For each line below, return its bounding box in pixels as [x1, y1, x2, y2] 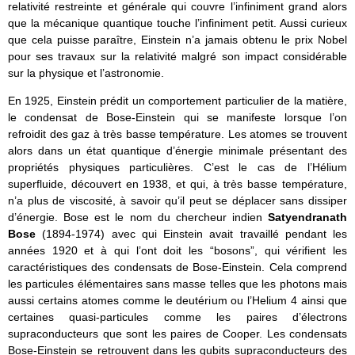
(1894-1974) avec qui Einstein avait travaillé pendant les [42, 227, 347, 241]
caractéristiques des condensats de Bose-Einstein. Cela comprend [8, 261, 347, 274]
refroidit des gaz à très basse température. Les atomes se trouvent [8, 128, 347, 141]
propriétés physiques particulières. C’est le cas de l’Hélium [8, 161, 347, 174]
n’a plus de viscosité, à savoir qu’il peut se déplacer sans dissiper [8, 194, 347, 208]
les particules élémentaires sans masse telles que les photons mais [8, 277, 347, 291]
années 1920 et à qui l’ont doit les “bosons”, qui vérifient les [8, 244, 347, 258]
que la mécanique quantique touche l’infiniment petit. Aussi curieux [8, 17, 347, 30]
